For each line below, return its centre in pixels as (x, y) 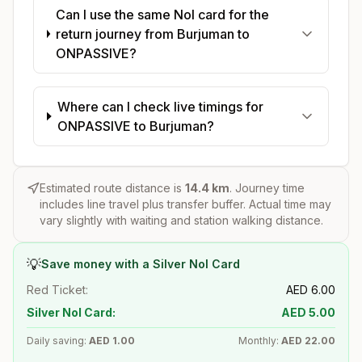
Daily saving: (58, 340)
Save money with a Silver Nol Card (141, 263)
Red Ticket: (57, 289)
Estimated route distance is (112, 187)
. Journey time (267, 187)
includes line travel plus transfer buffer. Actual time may (185, 204)
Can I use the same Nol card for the (163, 14)
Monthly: (260, 340)
